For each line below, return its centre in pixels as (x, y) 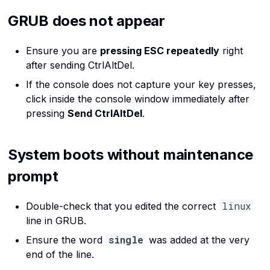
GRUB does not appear (86, 21)
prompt (33, 176)
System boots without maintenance (130, 154)
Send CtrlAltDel (105, 114)
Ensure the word (65, 240)
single (126, 239)
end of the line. (60, 254)
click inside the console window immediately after (137, 99)
